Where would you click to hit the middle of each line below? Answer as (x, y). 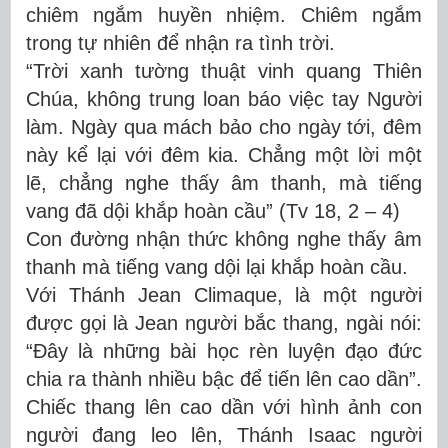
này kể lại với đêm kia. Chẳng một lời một (224, 154)
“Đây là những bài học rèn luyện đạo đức (224, 350)
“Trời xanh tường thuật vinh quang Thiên (224, 70)
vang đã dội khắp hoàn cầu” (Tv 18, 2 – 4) (213, 210)
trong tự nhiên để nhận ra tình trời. (180, 42)
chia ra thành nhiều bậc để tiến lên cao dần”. (224, 378)
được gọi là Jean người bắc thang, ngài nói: (224, 322)
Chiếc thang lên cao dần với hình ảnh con (224, 406)
